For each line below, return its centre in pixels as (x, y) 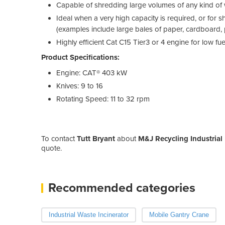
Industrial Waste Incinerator (89, 214)
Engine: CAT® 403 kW (92, 73)
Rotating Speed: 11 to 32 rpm (103, 99)
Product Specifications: (81, 57)
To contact (59, 138)
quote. (51, 148)
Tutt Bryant (96, 138)
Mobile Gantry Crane (179, 214)
